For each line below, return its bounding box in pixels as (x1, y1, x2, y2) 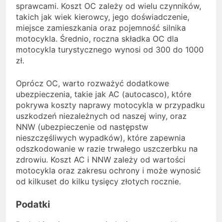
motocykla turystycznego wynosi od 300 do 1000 (16, 44, 204, 55)
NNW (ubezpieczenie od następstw (16, 121, 148, 132)
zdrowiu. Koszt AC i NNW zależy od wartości (16, 154, 185, 165)
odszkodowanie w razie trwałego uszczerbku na (16, 143, 198, 154)
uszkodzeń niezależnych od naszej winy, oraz (16, 111, 187, 121)
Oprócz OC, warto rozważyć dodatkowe (16, 78, 169, 88)
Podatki (16, 198, 50, 210)
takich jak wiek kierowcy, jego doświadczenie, (16, 11, 189, 22)
